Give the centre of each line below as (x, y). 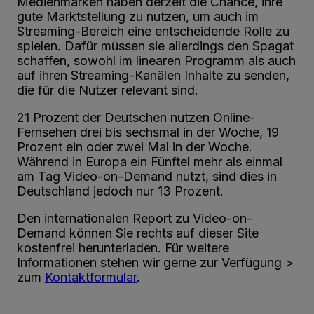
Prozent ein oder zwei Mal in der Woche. (135, 146)
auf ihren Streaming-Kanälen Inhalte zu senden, (153, 75)
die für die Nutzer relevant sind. (108, 90)
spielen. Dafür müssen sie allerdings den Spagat (155, 46)
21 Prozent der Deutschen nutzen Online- (136, 117)
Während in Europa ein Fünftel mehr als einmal (150, 161)
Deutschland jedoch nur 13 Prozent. (120, 191)
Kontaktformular (91, 277)
